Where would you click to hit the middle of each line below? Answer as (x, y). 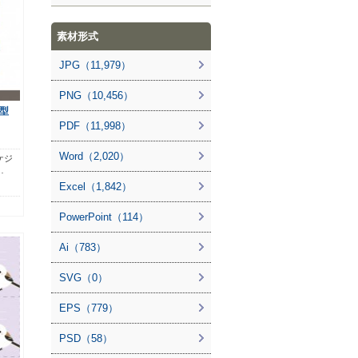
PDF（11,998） (95, 126)
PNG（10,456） (96, 95)
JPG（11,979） (95, 65)
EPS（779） (89, 308)
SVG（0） (84, 278)
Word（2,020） (94, 156)
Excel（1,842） (95, 187)
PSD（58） (86, 338)
